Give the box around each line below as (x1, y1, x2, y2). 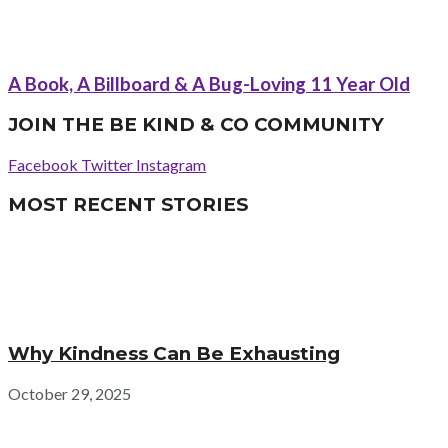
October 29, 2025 (8, 383, 131, 403)
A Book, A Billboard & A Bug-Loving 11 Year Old (8, 72, 410, 95)
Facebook (8, 155, 78, 175)
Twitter (81, 155, 133, 175)
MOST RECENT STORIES (8, 192, 248, 216)
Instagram (136, 155, 206, 175)
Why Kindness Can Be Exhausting (8, 342, 340, 366)
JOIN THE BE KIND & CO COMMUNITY (8, 113, 384, 137)
